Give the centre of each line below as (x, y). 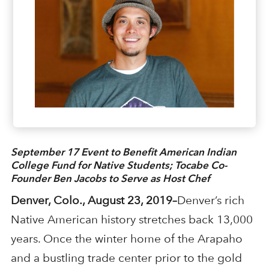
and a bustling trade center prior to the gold (126, 258)
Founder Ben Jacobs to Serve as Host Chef (110, 179)
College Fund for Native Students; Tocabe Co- (119, 165)
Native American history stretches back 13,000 (131, 220)
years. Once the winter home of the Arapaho (126, 239)
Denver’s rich (210, 201)
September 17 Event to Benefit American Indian (123, 152)
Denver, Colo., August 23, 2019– (94, 201)
